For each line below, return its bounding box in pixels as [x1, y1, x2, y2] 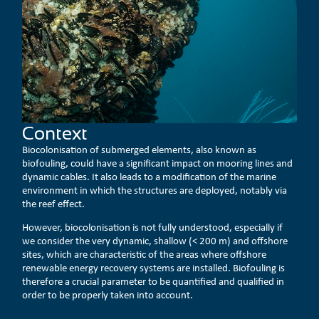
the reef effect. [22, 196, 85, 211]
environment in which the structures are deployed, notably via [22, 182, 288, 197]
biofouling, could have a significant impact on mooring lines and [22, 155, 293, 170]
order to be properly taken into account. [22, 288, 194, 303]
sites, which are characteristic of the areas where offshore [22, 247, 267, 262]
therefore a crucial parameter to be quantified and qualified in [22, 274, 285, 289]
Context [22, 122, 88, 144]
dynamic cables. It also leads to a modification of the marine [22, 169, 277, 184]
